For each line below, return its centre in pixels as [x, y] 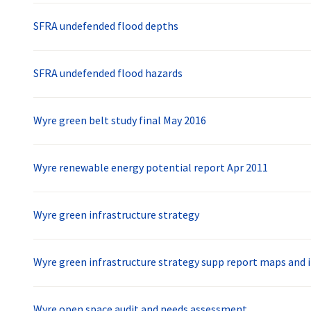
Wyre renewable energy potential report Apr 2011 [151, 168]
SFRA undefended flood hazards [108, 73]
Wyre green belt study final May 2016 [120, 120]
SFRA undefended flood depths [106, 26]
